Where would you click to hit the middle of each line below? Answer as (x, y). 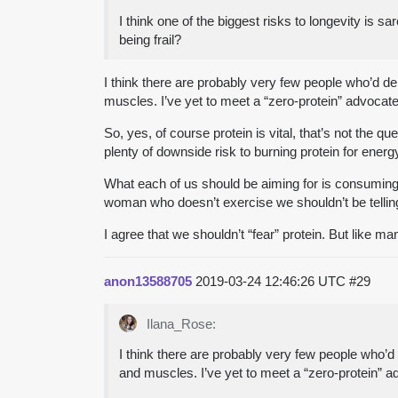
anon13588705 (148, 281)
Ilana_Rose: (179, 323)
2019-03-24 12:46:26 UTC (272, 281)
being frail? (150, 39)
